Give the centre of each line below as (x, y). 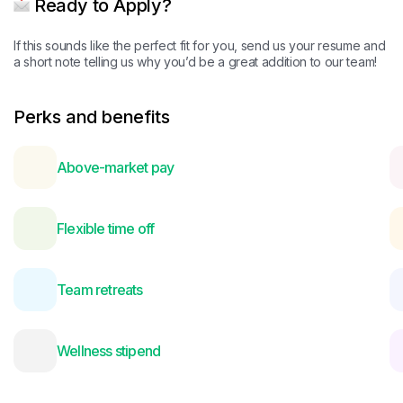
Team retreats (100, 289)
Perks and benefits (92, 117)
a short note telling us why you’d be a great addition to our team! (195, 62)
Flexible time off (106, 228)
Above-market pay (116, 167)
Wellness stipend (109, 350)
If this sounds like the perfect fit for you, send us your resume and (200, 45)
